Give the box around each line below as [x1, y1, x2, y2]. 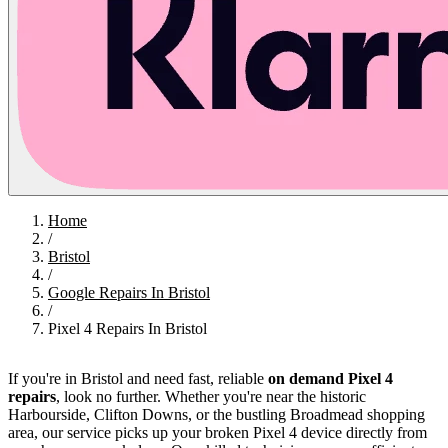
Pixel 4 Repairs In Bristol [48, 319, 207, 337]
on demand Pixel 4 [268, 369, 393, 387]
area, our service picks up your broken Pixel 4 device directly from [8, 423, 427, 441]
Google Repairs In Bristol [48, 283, 210, 301]
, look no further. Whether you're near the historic [56, 387, 366, 405]
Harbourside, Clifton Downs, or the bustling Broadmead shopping [8, 405, 425, 423]
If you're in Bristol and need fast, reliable [8, 369, 268, 387]
